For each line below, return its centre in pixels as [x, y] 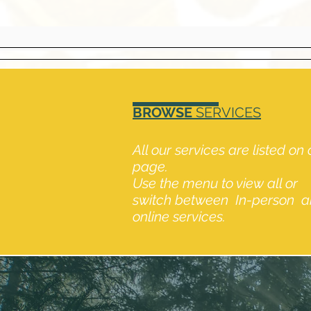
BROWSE [164, 112]
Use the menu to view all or [215, 183]
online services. [179, 217]
